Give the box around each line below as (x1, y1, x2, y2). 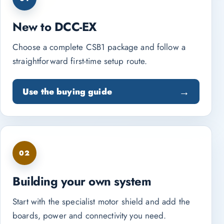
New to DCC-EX (12, 18, 96, 35)
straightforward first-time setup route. (12, 55, 147, 67)
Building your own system (12, 172, 151, 190)
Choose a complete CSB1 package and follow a (12, 41, 186, 53)
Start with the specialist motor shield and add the (12, 195, 190, 207)
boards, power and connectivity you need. (12, 209, 166, 221)
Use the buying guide (22, 85, 112, 97)
